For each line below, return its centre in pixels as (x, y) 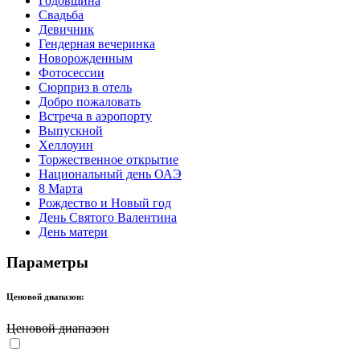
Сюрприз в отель (85, 87)
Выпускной (71, 130)
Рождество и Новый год (105, 202)
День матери (73, 231)
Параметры (47, 263)
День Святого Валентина (108, 217)
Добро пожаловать (90, 101)
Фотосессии (72, 72)
